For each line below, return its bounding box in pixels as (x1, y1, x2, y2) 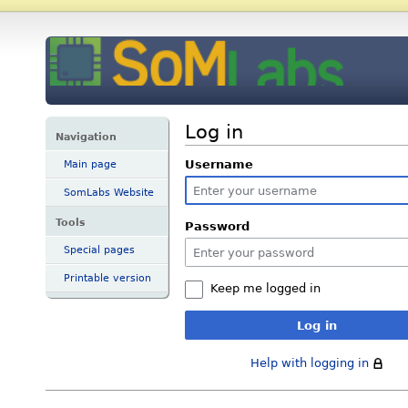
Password (185, 219, 250, 234)
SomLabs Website (64, 187, 154, 199)
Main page (64, 158, 117, 171)
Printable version (64, 271, 151, 284)
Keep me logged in (210, 281, 321, 296)
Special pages (64, 243, 135, 256)
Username (185, 158, 253, 172)
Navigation (56, 129, 117, 143)
